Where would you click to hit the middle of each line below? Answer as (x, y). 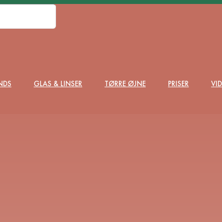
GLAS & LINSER (58, 83)
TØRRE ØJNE (125, 83)
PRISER (178, 83)
